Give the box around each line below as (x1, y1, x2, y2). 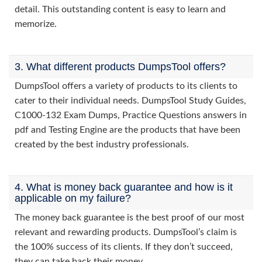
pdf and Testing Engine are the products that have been (15, 125, 240, 135)
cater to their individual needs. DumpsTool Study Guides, (15, 96, 246, 105)
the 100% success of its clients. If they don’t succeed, (15, 242, 233, 251)
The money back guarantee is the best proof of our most (15, 213, 244, 222)
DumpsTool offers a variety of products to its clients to (15, 81, 237, 91)
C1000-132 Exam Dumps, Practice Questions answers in (15, 111, 247, 120)
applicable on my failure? (15, 192, 131, 204)
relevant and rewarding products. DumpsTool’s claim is (15, 227, 237, 237)
